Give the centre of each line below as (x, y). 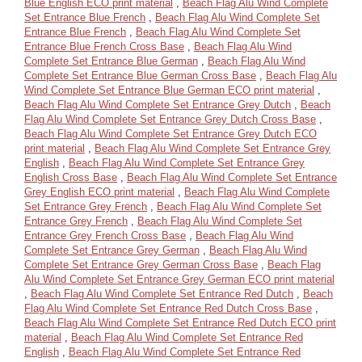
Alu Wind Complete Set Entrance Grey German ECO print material (179, 279)
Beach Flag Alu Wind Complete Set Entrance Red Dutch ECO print (180, 323)
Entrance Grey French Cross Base (105, 236)
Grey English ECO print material (99, 192)
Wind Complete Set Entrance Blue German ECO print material (169, 90)
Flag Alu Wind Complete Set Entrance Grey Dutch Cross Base (170, 119)
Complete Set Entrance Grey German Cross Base (141, 265)
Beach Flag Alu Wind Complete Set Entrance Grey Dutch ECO (170, 134)
